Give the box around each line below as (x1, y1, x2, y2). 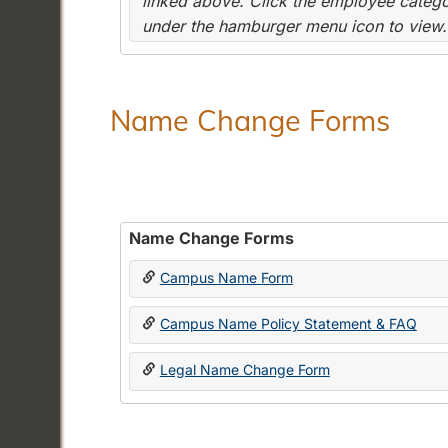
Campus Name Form (159, 268, 293, 286)
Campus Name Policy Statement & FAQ (159, 314, 417, 332)
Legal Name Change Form (159, 361, 330, 378)
